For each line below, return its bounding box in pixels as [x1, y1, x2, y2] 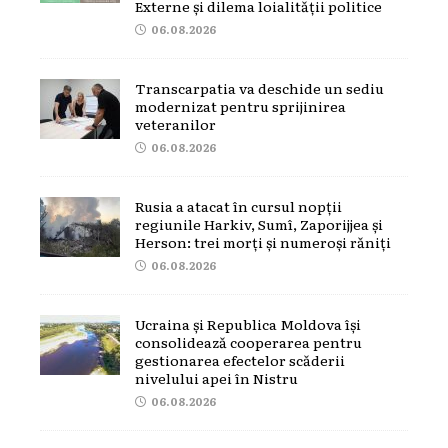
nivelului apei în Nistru [135, 367, 298, 388]
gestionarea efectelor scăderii [135, 349, 345, 370]
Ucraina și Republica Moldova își [135, 313, 361, 334]
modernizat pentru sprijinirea [135, 95, 346, 116]
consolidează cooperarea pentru [135, 331, 362, 352]
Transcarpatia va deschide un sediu [135, 77, 384, 98]
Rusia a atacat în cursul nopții [135, 195, 342, 216]
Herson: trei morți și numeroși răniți [135, 231, 391, 252]
